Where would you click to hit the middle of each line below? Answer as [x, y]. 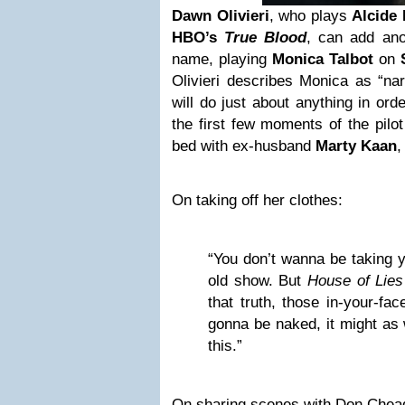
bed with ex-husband [244, 146]
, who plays [310, 16]
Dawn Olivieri [221, 16]
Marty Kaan [356, 146]
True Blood [266, 38]
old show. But [258, 281]
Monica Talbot [323, 59]
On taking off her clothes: [257, 200]
